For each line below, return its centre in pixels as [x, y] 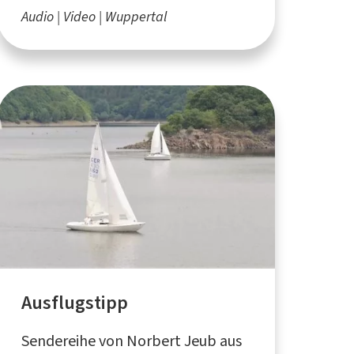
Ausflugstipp [74, 302]
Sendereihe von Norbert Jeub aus [131, 341]
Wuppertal [136, 16]
